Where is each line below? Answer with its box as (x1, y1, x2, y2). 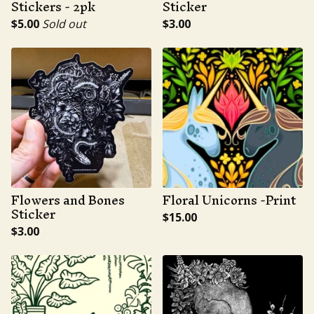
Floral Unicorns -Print (163, 186, 296, 214)
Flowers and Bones (11, 186, 125, 214)
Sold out (42, 16, 86, 32)
